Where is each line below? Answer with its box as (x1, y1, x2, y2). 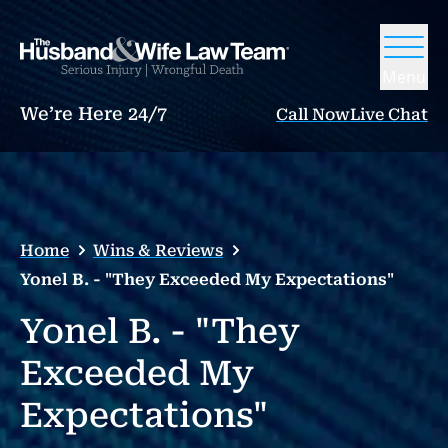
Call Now (276, 105, 350, 124)
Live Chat (350, 105, 428, 124)
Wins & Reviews (93, 241, 223, 260)
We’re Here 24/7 (20, 103, 167, 124)
